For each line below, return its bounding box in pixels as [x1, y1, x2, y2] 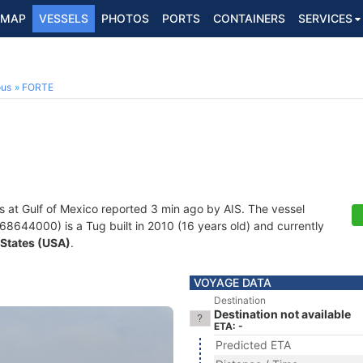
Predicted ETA [216, 338, 291, 352]
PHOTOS [101, 11, 149, 25]
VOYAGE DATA [194, 275, 271, 289]
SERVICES [298, 11, 352, 25]
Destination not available [214, 307, 351, 321]
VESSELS [39, 11, 88, 25]
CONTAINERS [213, 11, 285, 25]
